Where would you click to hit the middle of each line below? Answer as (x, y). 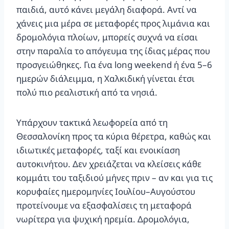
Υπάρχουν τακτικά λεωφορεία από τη (92, 122)
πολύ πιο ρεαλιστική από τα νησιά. (87, 92)
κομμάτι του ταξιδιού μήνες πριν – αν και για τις (114, 177)
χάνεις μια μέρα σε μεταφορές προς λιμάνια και (113, 23)
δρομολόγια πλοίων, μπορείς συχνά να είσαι (107, 37)
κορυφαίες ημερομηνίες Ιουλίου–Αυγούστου (106, 191)
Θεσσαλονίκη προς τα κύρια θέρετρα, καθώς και (114, 136)
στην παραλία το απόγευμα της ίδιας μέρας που (113, 51)
